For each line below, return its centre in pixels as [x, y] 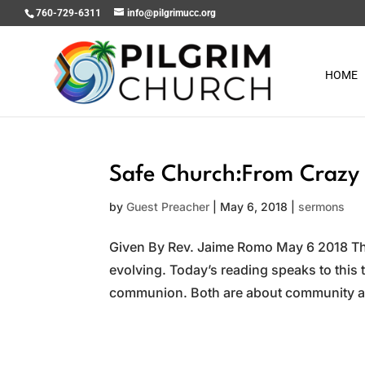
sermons [322, 207]
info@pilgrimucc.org [172, 13]
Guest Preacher [168, 207]
